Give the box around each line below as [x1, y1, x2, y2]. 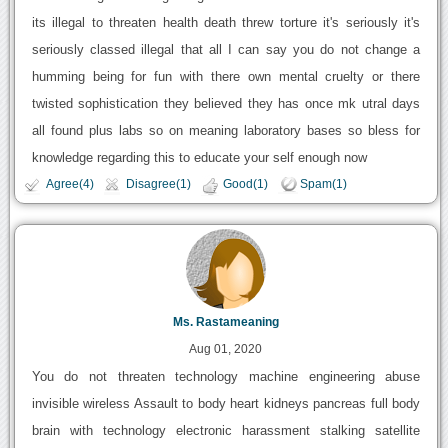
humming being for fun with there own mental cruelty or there [31, 69, 421, 85]
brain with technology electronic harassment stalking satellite [31, 422, 421, 438]
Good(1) [222, 178, 268, 191]
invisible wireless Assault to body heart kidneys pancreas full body [31, 395, 421, 411]
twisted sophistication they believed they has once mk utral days [31, 96, 421, 112]
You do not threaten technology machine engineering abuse [31, 368, 421, 384]
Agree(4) [45, 178, 94, 191]
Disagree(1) [125, 178, 191, 191]
